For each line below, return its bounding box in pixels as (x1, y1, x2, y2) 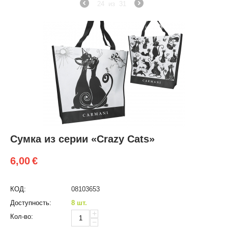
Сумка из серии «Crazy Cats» (10, 133, 155, 145)
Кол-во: (10, 213, 33, 220)
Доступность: (10, 199, 51, 207)
